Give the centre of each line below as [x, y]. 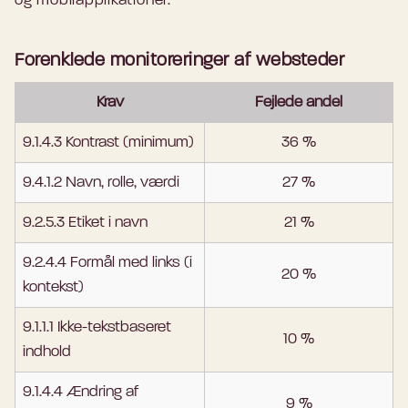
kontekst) [53, 288]
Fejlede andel [299, 103]
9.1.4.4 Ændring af [81, 393]
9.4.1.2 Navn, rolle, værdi [101, 183]
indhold [47, 352]
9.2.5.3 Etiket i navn [85, 223]
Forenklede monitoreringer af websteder [179, 61]
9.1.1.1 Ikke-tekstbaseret [97, 328]
